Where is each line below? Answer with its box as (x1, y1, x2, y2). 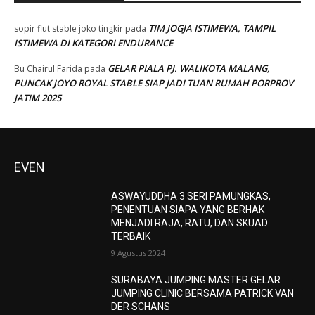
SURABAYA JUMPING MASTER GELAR (111, 274, 281, 285)
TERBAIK (111, 230, 151, 242)
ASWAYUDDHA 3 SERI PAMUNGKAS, (111, 190, 271, 202)
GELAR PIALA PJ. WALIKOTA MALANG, (108, 61, 270, 75)
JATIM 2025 (14, 91, 61, 104)
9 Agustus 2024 (111, 247, 166, 258)
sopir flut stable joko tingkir (14, 22, 123, 34)
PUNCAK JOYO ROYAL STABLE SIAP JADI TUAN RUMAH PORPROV (14, 76, 293, 89)
